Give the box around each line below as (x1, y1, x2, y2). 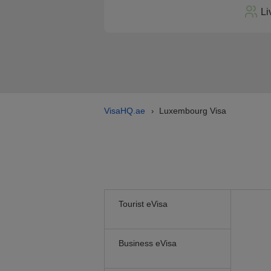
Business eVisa (119, 238, 177, 248)
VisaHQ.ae (104, 106, 145, 116)
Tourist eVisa (119, 199, 168, 209)
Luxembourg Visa (159, 106, 226, 116)
